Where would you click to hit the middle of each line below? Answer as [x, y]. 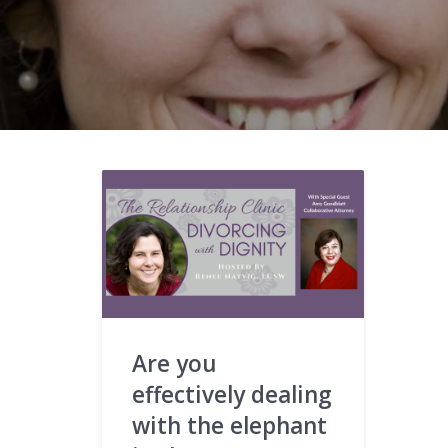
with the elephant [229, 425]
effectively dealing [232, 394]
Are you [174, 363]
